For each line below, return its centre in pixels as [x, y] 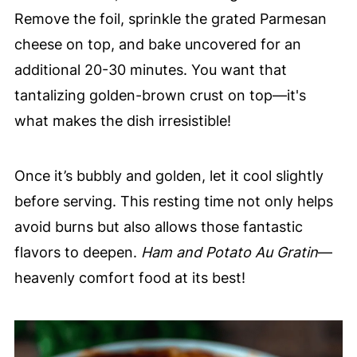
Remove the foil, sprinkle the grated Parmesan [170, 19]
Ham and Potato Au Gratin [229, 253]
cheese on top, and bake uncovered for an [157, 45]
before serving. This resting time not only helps [173, 202]
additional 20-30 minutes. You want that [150, 70]
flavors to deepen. [77, 253]
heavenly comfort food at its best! [129, 278]
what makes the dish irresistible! [122, 121]
